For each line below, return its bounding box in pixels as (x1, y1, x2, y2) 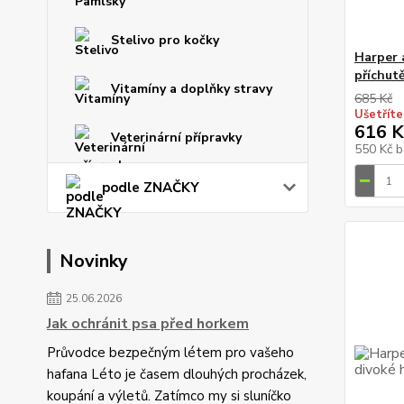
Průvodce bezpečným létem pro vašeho (47, 344, 294, 362)
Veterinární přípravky (111, 129, 242, 146)
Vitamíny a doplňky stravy (111, 80, 272, 97)
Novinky (60, 249, 128, 273)
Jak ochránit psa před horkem (47, 314, 249, 334)
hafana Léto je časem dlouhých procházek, (47, 365, 307, 383)
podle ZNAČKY (102, 179, 199, 197)
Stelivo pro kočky (111, 32, 219, 49)
